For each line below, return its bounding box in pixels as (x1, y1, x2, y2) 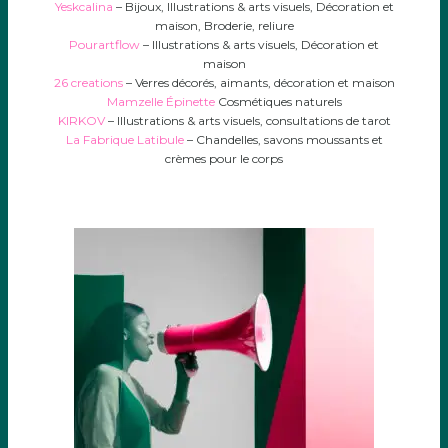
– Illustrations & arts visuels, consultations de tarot (104, 113, 391, 128)
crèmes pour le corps (165, 151, 283, 166)
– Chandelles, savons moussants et (183, 132, 383, 147)
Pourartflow (69, 37, 140, 52)
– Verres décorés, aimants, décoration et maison (122, 75, 395, 90)
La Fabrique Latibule (65, 132, 184, 147)
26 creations (53, 75, 123, 90)
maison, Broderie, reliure (154, 18, 294, 33)
